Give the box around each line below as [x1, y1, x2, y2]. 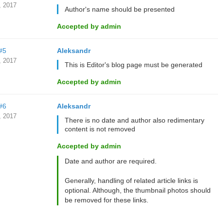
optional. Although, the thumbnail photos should [64, 186, 211, 194]
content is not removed [64, 125, 135, 133]
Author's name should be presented [64, 5, 175, 13]
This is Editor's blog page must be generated [64, 61, 202, 69]
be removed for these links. [64, 196, 148, 204]
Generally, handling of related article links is [64, 177, 198, 184]
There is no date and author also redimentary [64, 116, 204, 124]
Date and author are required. [64, 157, 157, 165]
